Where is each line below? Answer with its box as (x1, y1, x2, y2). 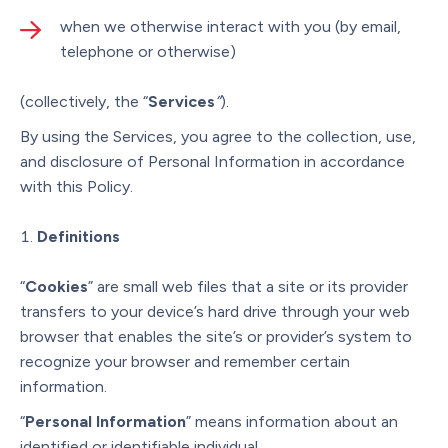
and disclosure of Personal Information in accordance (20, 151, 405, 171)
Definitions (37, 226, 120, 246)
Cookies (25, 276, 88, 296)
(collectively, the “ (20, 91, 148, 111)
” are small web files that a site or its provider (88, 276, 408, 296)
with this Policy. (20, 176, 133, 196)
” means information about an (186, 411, 398, 431)
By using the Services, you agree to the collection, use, (20, 126, 416, 146)
